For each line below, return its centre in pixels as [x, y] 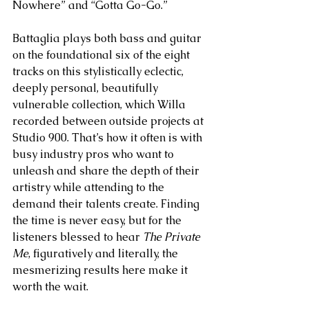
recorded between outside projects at [109, 121]
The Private [173, 237]
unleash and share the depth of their [107, 171]
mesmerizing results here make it [101, 270]
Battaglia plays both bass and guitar [108, 38]
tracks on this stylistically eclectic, [99, 71]
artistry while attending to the [90, 187]
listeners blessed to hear [78, 237]
